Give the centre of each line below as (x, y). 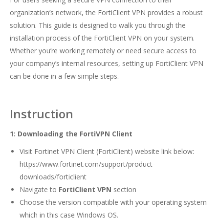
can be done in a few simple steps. (64, 76)
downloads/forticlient (53, 177)
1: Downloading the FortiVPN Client (71, 134)
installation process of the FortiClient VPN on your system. (102, 38)
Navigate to (39, 190)
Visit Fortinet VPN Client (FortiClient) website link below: (107, 152)
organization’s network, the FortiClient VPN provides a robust (106, 13)
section (125, 190)
